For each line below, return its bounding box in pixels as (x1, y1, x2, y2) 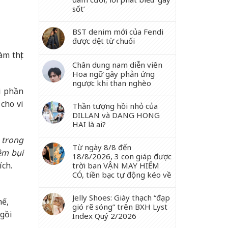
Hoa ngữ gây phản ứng (72, 69, 155, 79)
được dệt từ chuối (72, 36, 135, 46)
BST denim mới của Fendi (72, 26, 163, 37)
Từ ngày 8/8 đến (72, 142, 131, 152)
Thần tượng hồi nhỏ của (72, 101, 158, 111)
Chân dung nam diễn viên (72, 60, 162, 70)
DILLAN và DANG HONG (72, 110, 160, 120)
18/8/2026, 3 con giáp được (72, 151, 172, 161)
